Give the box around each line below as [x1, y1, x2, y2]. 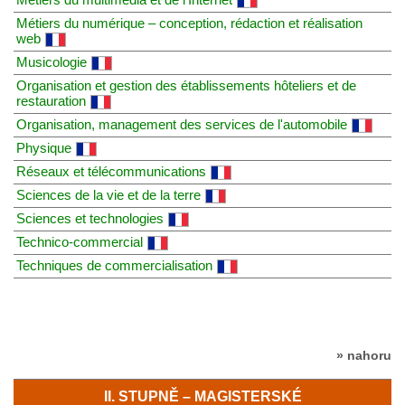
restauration [16, 92, 86, 108]
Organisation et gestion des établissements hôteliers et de [16, 77, 356, 93]
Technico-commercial [16, 233, 143, 250]
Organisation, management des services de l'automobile [16, 116, 347, 132]
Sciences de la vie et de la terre [16, 186, 201, 202]
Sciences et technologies [16, 210, 164, 226]
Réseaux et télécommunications [16, 163, 206, 179]
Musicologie [16, 53, 87, 70]
